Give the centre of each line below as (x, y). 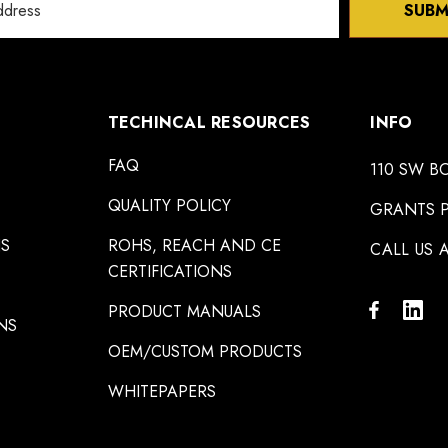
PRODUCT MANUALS (184, 312)
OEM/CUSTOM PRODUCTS (204, 352)
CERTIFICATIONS (169, 272)
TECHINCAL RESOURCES (209, 123)
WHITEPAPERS (161, 392)
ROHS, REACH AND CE (194, 246)
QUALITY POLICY (169, 206)
